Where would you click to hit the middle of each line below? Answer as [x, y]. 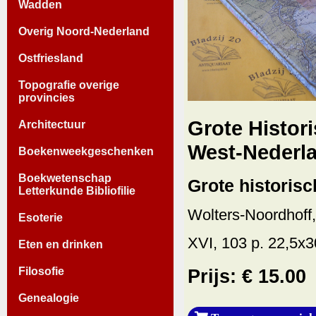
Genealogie [49, 298]
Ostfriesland [51, 58]
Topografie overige [69, 85]
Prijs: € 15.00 [247, 277]
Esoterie [41, 217]
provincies [47, 97]
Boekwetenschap [65, 178]
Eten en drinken [61, 244]
